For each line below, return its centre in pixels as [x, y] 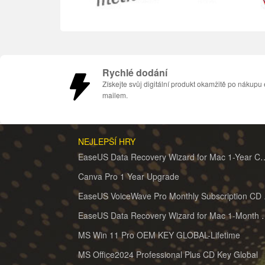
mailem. [115, 95]
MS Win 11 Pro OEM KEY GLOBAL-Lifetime [159, 235]
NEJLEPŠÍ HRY [107, 142]
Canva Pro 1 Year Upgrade [129, 177]
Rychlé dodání [135, 73]
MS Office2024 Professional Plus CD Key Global [168, 255]
